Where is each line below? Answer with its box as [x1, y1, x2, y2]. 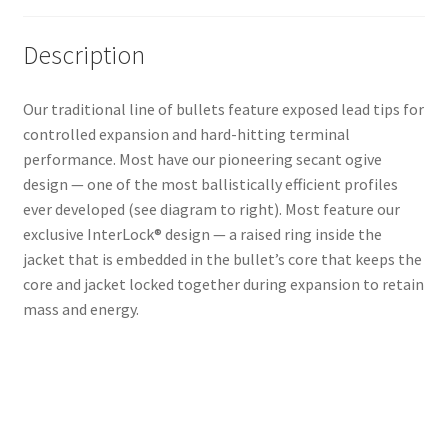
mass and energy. [22, 298, 139, 319]
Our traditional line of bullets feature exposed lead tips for [22, 98, 424, 119]
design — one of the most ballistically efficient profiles [22, 173, 398, 194]
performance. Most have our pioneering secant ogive [22, 148, 382, 169]
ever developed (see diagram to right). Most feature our [22, 198, 400, 219]
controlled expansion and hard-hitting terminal [22, 123, 350, 144]
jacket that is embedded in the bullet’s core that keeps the [22, 248, 422, 269]
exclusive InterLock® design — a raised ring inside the [22, 223, 382, 244]
